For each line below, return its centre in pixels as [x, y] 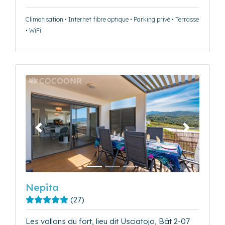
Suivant [198, 132]
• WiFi [33, 30]
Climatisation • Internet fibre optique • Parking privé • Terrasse [112, 19]
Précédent [56, 132]
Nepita [42, 188]
